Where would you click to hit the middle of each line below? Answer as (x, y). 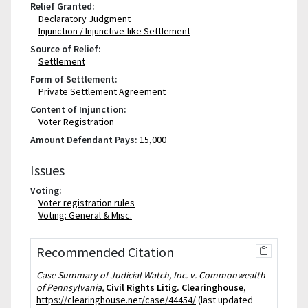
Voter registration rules (87, 203)
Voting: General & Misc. (85, 215)
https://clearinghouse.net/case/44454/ (116, 300)
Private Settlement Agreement (102, 91)
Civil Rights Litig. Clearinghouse (175, 287)
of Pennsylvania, (70, 287)
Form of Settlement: (74, 79)
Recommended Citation (105, 252)
